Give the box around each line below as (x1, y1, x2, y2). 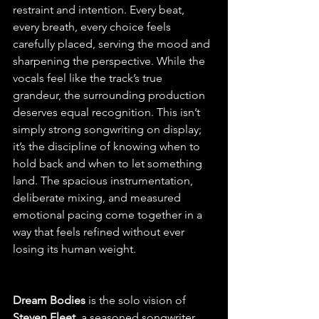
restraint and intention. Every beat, (13, 3, 187, 16)
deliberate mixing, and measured (13, 191, 184, 204)
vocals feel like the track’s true (13, 71, 165, 85)
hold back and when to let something (13, 157, 205, 170)
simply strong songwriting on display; (13, 122, 204, 136)
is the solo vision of (85, 293, 189, 307)
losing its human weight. (13, 242, 136, 256)
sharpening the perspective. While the (13, 54, 208, 68)
